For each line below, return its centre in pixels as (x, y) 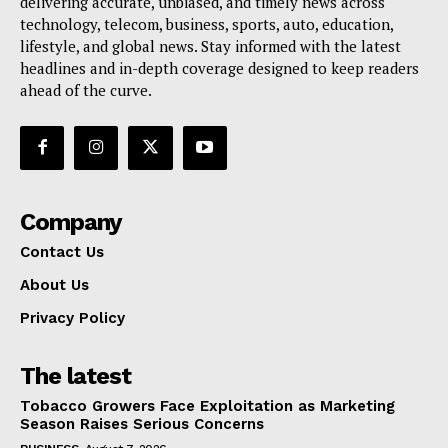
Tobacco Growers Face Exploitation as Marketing (207, 405)
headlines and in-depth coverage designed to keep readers (219, 67)
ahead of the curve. (86, 89)
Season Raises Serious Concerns (142, 423)
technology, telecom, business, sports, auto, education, (206, 23)
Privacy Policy (72, 317)
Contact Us (62, 251)
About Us (54, 284)
